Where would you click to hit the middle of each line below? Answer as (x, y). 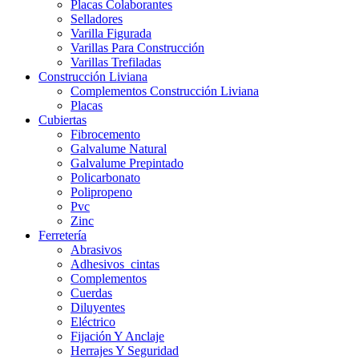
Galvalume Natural (119, 149)
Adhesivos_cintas (115, 264)
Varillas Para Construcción (137, 48)
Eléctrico (93, 322)
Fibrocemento (105, 135)
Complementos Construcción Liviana (165, 91)
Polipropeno (101, 192)
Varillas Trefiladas (116, 63)
